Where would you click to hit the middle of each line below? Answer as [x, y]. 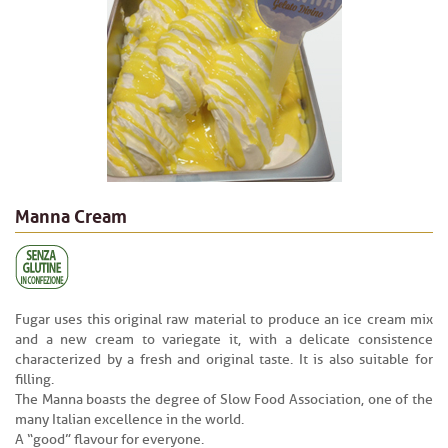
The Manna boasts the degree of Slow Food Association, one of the [224, 399]
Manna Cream [71, 214]
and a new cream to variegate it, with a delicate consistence [224, 339]
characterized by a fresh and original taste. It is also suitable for [224, 359]
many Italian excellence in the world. [129, 419]
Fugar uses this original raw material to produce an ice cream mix [224, 319]
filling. [34, 379]
